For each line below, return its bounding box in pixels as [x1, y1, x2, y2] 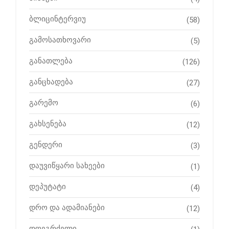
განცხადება [29, 77, 73, 87]
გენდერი [29, 140, 62, 150]
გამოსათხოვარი [29, 35, 91, 45]
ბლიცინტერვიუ [29, 14, 86, 24]
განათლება [29, 56, 73, 66]
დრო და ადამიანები [29, 203, 105, 213]
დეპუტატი [29, 182, 66, 192]
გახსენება [29, 119, 66, 129]
